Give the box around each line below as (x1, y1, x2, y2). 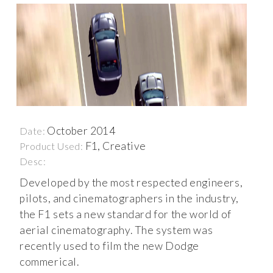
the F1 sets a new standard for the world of (19, 207, 232, 221)
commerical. (19, 255, 82, 268)
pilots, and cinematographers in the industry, (19, 191, 239, 205)
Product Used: (19, 140, 85, 152)
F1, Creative (85, 139, 146, 152)
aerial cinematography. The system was (19, 223, 213, 236)
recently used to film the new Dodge (19, 239, 200, 252)
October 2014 (47, 124, 116, 137)
